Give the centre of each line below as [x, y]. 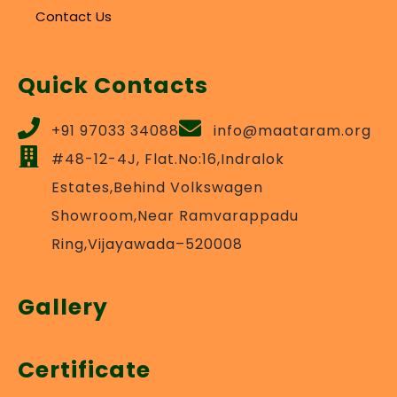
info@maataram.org [292, 130]
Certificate [84, 370]
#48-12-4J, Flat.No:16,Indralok [168, 159]
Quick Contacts [113, 85]
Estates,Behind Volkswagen [158, 187]
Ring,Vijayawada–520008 [148, 244]
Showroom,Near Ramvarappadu [175, 215]
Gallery [63, 307]
